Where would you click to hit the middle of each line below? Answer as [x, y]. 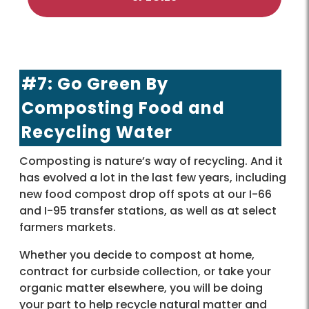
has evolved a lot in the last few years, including [153, 177]
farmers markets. [68, 227]
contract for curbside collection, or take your [145, 271]
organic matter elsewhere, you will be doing [141, 288]
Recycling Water [97, 132]
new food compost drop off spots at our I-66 [146, 194]
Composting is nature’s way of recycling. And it [151, 161]
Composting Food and [123, 108]
